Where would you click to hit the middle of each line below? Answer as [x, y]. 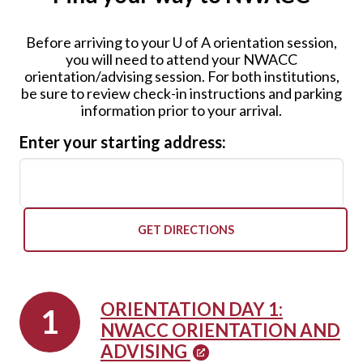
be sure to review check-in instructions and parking [181, 93]
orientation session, [274, 42]
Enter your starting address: [123, 142]
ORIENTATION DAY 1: [192, 309]
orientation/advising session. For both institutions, [181, 76]
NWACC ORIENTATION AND [220, 330]
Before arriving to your [99, 42]
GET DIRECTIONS [186, 230]
